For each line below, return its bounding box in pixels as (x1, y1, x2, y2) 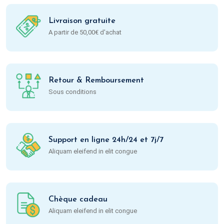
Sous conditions (48, 88, 96, 96)
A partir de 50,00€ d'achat (48, 28, 121, 36)
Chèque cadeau (48, 195, 107, 204)
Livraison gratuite (48, 17, 115, 25)
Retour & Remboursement (48, 76, 144, 85)
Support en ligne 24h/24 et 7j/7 (48, 136, 163, 144)
